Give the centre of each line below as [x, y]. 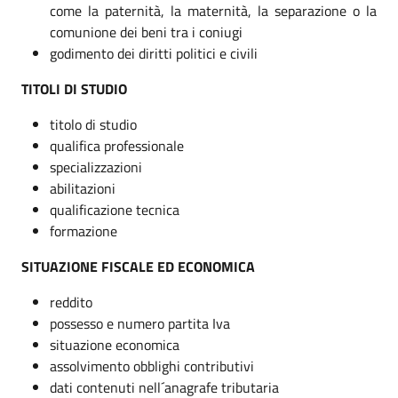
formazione [84, 231]
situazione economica [115, 344]
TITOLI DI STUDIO [74, 88]
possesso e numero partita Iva [140, 323]
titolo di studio [93, 124]
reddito [71, 302]
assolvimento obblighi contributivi [152, 366]
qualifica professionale [117, 145]
